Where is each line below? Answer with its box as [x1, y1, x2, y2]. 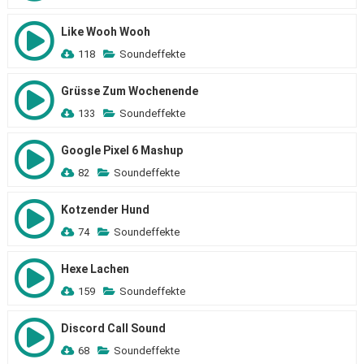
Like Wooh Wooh [60, 25, 150, 38]
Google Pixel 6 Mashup [60, 144, 183, 157]
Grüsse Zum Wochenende [60, 84, 198, 97]
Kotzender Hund [60, 203, 149, 216]
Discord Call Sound [60, 322, 166, 335]
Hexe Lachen [60, 262, 129, 275]
